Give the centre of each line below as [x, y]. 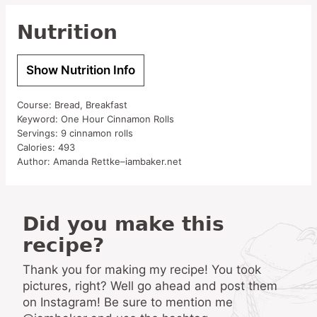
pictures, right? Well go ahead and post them [150, 286]
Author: [35, 161]
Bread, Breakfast [91, 104]
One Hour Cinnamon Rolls [117, 119]
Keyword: [39, 119]
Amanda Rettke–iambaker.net [117, 161]
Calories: [38, 147]
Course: [36, 104]
